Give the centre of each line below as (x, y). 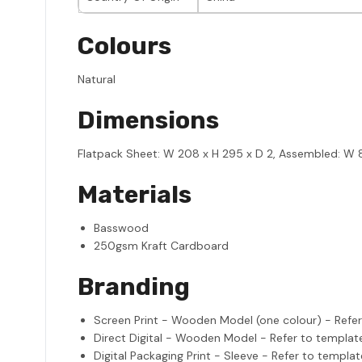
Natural (97, 79)
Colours (124, 46)
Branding (134, 286)
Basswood (121, 227)
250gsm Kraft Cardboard (161, 245)
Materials (135, 194)
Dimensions (148, 120)
